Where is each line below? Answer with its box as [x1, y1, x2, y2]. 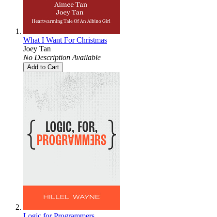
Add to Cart [27, 63, 59, 71]
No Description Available [23, 53, 101, 62]
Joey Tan [23, 44, 51, 53]
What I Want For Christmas [23, 35, 107, 44]
